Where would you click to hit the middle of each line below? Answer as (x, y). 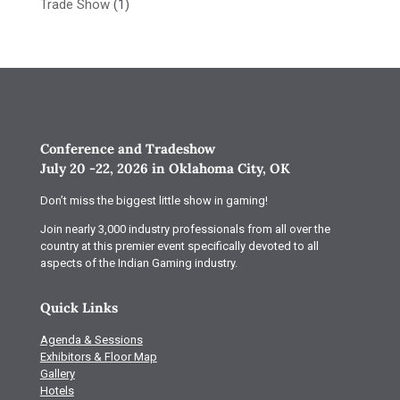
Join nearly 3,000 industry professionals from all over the (185, 229)
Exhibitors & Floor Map (98, 357)
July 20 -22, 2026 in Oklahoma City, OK (165, 168)
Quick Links (79, 308)
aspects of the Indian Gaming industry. (138, 263)
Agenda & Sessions (91, 340)
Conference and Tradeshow (127, 149)
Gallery (57, 374)
